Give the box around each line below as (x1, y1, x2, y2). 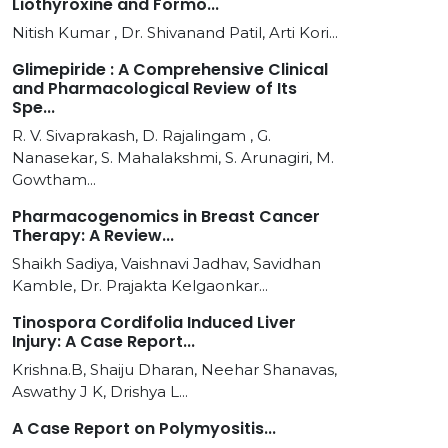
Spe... (12, 96, 55, 119)
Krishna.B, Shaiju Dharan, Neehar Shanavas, (12, 360, 337, 379)
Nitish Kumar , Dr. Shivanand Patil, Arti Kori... (12, 23, 338, 42)
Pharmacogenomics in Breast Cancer (12, 205, 320, 228)
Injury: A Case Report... (12, 330, 195, 353)
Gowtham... (12, 170, 96, 189)
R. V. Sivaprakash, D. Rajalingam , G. (12, 126, 271, 145)
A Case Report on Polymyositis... (12, 417, 276, 440)
